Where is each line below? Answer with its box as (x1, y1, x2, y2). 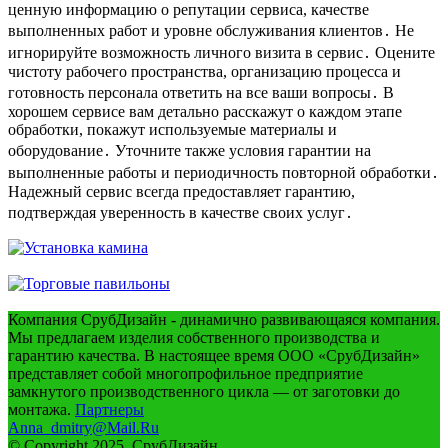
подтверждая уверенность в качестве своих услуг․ (8, 203, 353, 221)
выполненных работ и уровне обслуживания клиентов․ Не (8, 21, 414, 39)
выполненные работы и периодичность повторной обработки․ (8, 163, 439, 181)
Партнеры (75, 400, 144, 418)
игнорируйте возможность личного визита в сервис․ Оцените (8, 43, 435, 61)
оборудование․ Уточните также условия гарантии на (8, 141, 371, 159)
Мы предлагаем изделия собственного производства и (8, 328, 380, 346)
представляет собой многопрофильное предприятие (8, 364, 363, 382)
